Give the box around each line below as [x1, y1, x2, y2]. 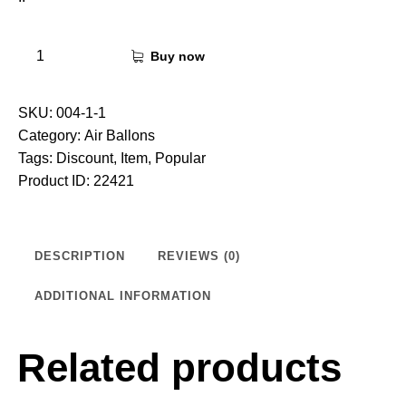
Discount [56, 150, 113, 166]
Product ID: [18, 172, 93, 188]
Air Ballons [84, 127, 155, 143]
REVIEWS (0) [158, 248, 240, 263]
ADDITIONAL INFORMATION [34, 288, 211, 303]
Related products [17, 344, 342, 390]
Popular [155, 150, 206, 166]
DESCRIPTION [34, 248, 125, 263]
